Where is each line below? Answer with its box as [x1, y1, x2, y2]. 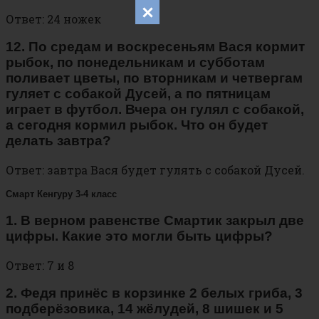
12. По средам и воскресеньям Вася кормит [6, 39, 305, 55]
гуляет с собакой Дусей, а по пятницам [6, 86, 271, 102]
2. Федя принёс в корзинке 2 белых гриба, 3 [6, 286, 303, 301]
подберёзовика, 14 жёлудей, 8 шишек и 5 [6, 301, 283, 317]
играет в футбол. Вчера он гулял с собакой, [6, 102, 304, 117]
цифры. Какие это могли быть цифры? [6, 228, 273, 244]
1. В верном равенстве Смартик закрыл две [6, 212, 304, 228]
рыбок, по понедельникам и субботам [6, 55, 265, 70]
